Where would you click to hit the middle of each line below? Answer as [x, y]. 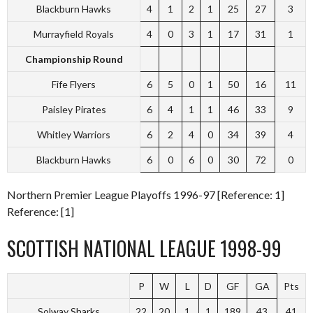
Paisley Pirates [74, 109]
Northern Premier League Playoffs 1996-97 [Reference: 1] [146, 195]
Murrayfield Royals [74, 34]
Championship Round [74, 59]
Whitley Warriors [74, 134]
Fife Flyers [74, 84]
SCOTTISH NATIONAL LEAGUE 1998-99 [144, 248]
